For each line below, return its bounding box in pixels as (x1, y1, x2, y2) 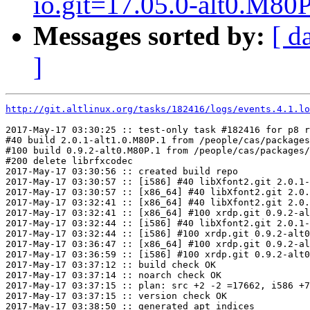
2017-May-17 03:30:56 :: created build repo (6, 166, 238, 177)
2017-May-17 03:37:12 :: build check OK (6, 259, 216, 271)
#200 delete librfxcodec (6, 156, 133, 167)
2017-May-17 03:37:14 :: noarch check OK (6, 270, 221, 281)
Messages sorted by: (33, 21, 265, 51)
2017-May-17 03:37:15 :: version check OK (6, 291, 227, 302)
